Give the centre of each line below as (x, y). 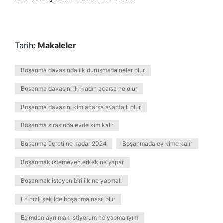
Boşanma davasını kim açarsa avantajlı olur (81, 107)
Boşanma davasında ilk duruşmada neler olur (83, 70)
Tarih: (26, 45)
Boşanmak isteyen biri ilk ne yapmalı (71, 180)
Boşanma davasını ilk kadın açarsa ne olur (79, 88)
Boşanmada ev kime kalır (157, 144)
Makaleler (57, 45)
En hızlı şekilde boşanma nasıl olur (68, 199)
